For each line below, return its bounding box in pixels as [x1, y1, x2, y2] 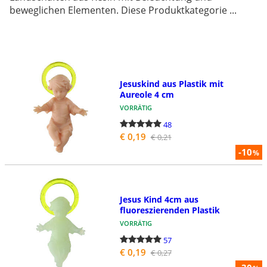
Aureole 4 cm [119, 88, 174, 100]
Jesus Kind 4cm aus [119, 193, 198, 205]
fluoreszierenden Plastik [119, 204, 220, 216]
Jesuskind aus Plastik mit [119, 77, 223, 89]
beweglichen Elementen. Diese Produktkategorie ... [9, 4, 237, 17]
